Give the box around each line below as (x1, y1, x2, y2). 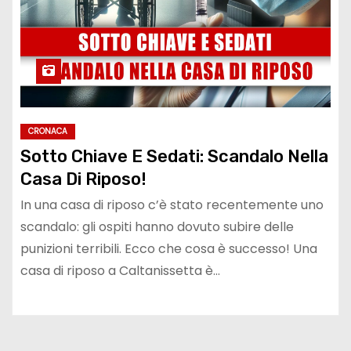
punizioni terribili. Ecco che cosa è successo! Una (20, 239, 317, 258)
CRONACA (28, 125, 67, 137)
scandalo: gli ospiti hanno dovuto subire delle (20, 217, 294, 236)
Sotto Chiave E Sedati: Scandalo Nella (20, 145, 328, 167)
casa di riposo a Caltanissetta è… (20, 261, 220, 280)
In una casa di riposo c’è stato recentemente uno (20, 195, 324, 214)
